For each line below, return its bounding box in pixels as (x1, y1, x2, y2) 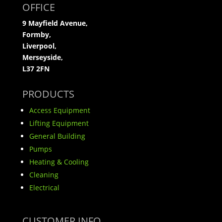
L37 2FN (22, 64, 50, 74)
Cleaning (29, 170, 58, 180)
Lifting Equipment (29, 118, 89, 128)
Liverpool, (22, 41, 56, 51)
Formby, (22, 30, 51, 40)
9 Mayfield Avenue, (22, 18, 88, 28)
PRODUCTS (22, 87, 74, 101)
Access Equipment (29, 106, 90, 115)
